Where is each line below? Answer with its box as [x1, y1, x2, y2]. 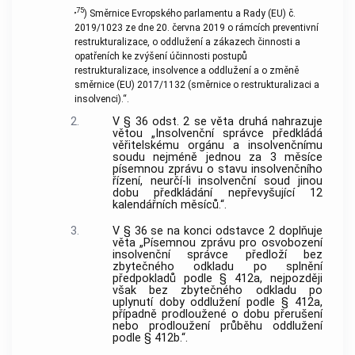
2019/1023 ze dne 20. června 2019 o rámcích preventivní [74, 21, 319, 33]
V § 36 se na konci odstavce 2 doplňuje [112, 224, 323, 239]
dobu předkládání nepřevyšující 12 [112, 185, 323, 200]
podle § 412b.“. [112, 331, 188, 345]
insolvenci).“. [74, 93, 129, 105]
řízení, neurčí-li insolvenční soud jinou [112, 174, 323, 188]
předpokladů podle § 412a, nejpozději [112, 272, 323, 286]
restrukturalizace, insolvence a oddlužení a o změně [74, 64, 299, 76]
